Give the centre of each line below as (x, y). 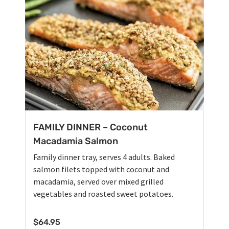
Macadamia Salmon (76, 141)
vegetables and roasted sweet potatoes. (103, 193)
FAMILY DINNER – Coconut (90, 127)
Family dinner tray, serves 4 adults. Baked (104, 157)
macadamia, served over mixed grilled (98, 181)
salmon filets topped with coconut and (101, 169)
